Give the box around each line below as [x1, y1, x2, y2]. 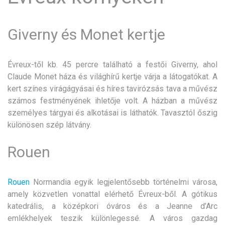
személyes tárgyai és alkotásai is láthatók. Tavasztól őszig [8, 107, 217, 118]
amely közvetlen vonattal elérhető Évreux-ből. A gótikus [8, 189, 217, 199]
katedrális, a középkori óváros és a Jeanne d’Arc [8, 201, 217, 211]
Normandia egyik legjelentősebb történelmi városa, [30, 177, 217, 187]
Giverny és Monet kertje [8, 25, 165, 43]
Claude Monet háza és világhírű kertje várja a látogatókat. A [8, 71, 217, 81]
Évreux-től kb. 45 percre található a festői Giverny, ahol [8, 59, 217, 69]
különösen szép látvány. [8, 120, 91, 130]
